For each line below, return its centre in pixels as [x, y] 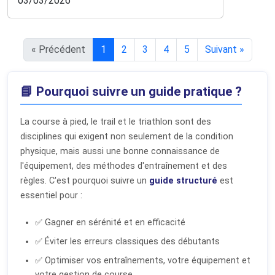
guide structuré [183, 180]
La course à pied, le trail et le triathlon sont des [116, 122]
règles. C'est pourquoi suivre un [85, 180]
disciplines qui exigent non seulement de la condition [127, 136]
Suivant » [224, 49]
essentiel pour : [51, 195]
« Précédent [58, 49]
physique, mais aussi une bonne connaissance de [120, 151]
